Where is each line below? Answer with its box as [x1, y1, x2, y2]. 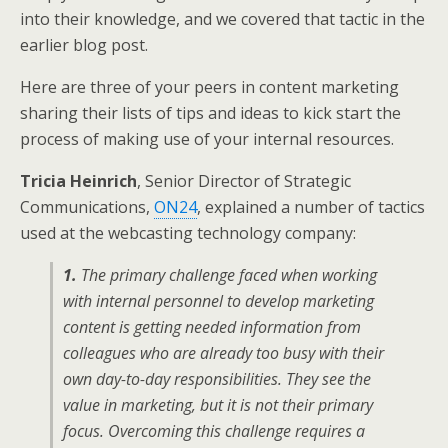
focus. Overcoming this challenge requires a [63, 420, 365, 442]
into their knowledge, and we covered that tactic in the [20, 8, 425, 30]
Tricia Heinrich [20, 170, 137, 192]
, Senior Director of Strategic [137, 170, 351, 192]
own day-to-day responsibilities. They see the [63, 368, 371, 390]
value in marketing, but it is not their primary [63, 394, 373, 416]
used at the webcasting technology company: [20, 222, 356, 244]
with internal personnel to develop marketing [63, 290, 374, 312]
